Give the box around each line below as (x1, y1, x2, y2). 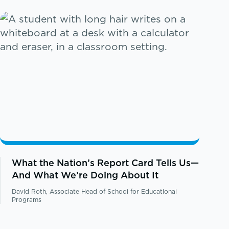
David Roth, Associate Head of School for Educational (12, 187, 177, 196)
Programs (12, 195, 42, 204)
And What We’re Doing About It (12, 168, 159, 181)
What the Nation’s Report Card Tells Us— (12, 156, 199, 169)
